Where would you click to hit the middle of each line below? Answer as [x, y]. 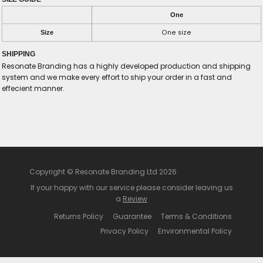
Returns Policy [79, 216]
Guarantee [132, 216]
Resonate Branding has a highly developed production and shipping [126, 66]
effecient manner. [33, 89]
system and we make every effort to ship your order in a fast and [117, 77]
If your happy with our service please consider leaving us [131, 187]
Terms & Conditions [196, 216]
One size [176, 33]
